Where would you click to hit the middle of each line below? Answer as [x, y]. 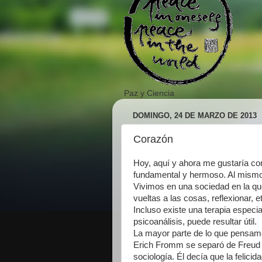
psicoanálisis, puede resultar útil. [195, 221]
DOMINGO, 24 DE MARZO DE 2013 [195, 116]
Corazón [153, 139]
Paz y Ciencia [149, 93]
